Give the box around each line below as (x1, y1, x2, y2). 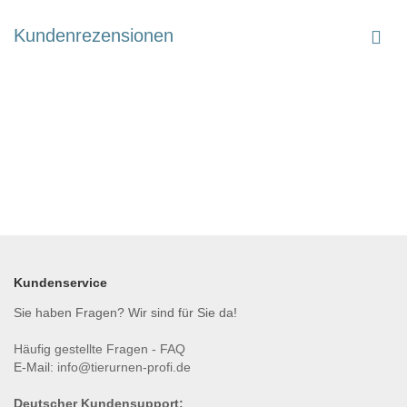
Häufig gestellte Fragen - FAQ (14, 342, 185, 357)
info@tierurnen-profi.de (57, 360, 191, 375)
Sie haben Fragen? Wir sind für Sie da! (14, 305, 237, 321)
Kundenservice (14, 275, 107, 291)
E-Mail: (14, 360, 57, 375)
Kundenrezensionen (14, 25, 174, 46)
